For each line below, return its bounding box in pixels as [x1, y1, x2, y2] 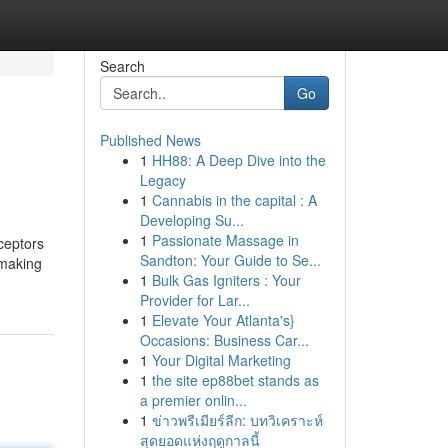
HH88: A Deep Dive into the [151, 150, 326, 170]
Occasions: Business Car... [139, 330, 309, 350]
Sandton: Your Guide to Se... [139, 250, 321, 270]
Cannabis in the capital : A [151, 190, 317, 210]
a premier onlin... [139, 390, 247, 410]
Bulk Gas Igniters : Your [151, 270, 301, 290]
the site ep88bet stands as [151, 370, 319, 390]
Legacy [139, 170, 186, 190]
